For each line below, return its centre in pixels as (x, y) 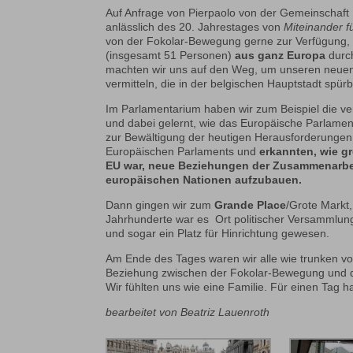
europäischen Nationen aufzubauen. (204, 180)
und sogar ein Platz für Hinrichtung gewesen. (218, 234)
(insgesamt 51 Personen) (171, 56)
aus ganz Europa (281, 56)
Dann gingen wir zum (160, 205)
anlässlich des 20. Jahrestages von (195, 27)
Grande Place (251, 205)
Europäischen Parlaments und (183, 152)
